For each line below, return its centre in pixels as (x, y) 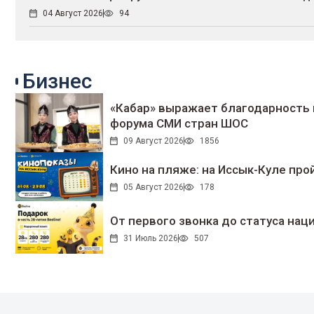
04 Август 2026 (73, 14)
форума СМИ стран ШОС (179, 124)
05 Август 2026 (153, 187)
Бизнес (57, 81)
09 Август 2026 (153, 141)
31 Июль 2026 (150, 238)
